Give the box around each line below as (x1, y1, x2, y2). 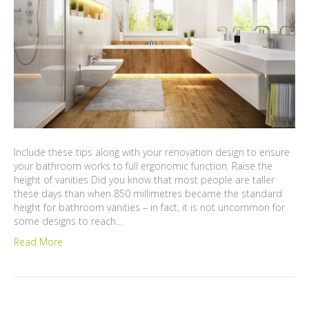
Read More (14, 235, 63, 249)
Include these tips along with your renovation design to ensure (14, 146, 290, 159)
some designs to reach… (14, 215, 123, 228)
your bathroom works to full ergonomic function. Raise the (14, 159, 272, 173)
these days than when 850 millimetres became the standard (14, 187, 282, 201)
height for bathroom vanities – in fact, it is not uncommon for (14, 201, 285, 215)
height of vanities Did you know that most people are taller (14, 173, 275, 187)
